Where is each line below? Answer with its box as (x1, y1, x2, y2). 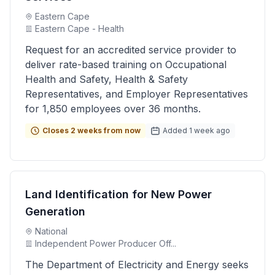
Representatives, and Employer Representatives (25, 88, 248, 100)
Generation (25, 205, 85, 218)
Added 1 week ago (163, 126, 230, 135)
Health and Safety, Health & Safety (25, 73, 188, 85)
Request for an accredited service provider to (25, 44, 236, 56)
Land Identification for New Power (25, 188, 212, 201)
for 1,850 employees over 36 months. (25, 103, 201, 115)
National (35, 226, 68, 236)
